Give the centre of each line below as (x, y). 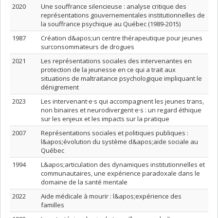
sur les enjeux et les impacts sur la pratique (105, 119)
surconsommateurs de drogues (88, 47)
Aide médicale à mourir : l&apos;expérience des (111, 196)
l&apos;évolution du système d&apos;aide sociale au (119, 142)
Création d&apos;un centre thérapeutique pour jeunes (122, 38)
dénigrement (60, 87)
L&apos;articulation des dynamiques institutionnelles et (123, 164)
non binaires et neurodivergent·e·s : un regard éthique (121, 110)
